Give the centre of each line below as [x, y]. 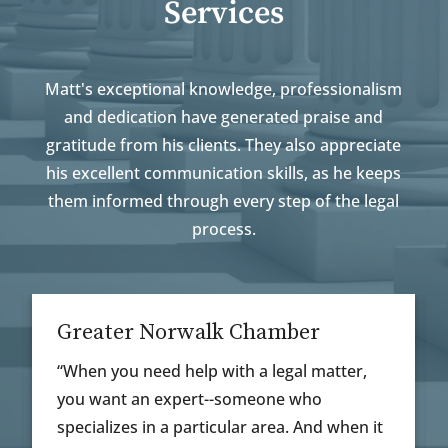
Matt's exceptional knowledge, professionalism [224, 89]
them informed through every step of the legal [224, 201]
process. [223, 229]
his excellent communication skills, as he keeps [224, 173]
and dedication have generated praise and [224, 117]
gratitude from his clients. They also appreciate [224, 145]
